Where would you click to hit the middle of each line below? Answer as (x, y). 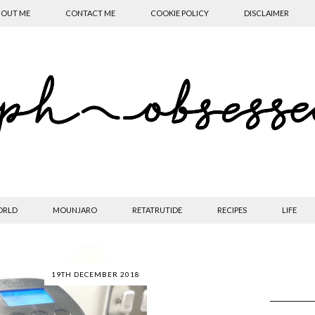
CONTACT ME (90, 13)
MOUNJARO (75, 210)
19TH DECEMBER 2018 (96, 274)
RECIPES (232, 210)
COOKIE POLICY (179, 13)
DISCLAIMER (266, 13)
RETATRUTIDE (157, 210)
